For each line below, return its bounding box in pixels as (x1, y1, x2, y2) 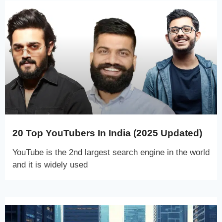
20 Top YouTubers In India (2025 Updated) (12, 127, 202, 138)
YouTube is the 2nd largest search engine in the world (12, 147, 210, 157)
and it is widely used (12, 160, 88, 169)
